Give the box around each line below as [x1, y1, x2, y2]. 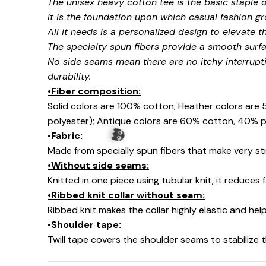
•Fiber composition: [47, 84, 141, 97]
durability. [47, 69, 91, 83]
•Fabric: [47, 129, 83, 142]
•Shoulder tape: [47, 218, 121, 231]
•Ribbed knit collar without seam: [47, 188, 205, 201]
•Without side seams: [47, 159, 149, 172]
